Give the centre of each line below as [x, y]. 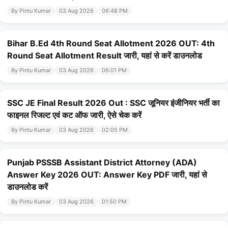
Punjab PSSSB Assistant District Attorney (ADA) [102, 163]
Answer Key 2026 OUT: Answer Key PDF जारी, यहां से [107, 175]
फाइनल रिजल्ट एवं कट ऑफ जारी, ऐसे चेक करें [74, 115]
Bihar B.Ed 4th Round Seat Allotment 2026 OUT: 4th [111, 44]
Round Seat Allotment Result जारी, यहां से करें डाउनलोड [105, 56]
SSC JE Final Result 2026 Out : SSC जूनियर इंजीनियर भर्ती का [113, 103]
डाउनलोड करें [27, 187]
